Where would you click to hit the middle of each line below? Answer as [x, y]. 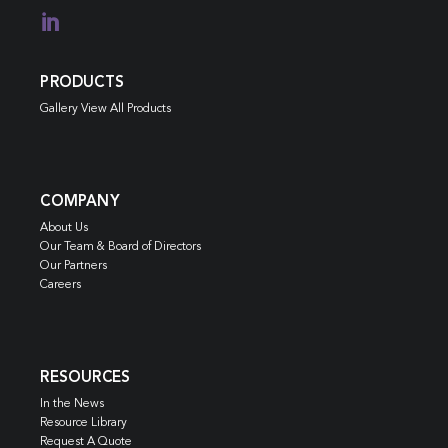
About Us [64, 228]
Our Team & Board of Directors [121, 247]
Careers [61, 285]
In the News [72, 404]
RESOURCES [85, 379]
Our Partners [74, 266]
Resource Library [84, 423]
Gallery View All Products [106, 108]
